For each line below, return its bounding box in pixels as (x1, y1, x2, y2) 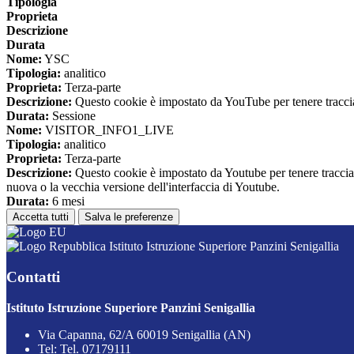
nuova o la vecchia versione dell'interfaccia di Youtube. (6, 180, 280, 194)
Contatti (6, 268, 60, 285)
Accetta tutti (13, 211, 69, 224)
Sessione (49, 109, 96, 123)
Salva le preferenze (85, 211, 173, 224)
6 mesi (49, 194, 85, 209)
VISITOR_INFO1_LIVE (42, 123, 174, 137)
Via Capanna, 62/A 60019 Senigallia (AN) (38, 327, 250, 341)
